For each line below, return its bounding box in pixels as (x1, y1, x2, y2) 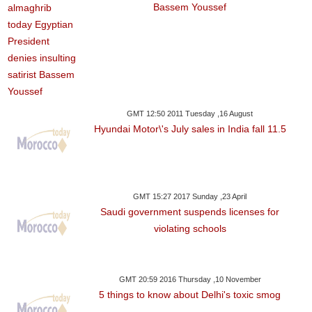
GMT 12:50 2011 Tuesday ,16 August (127, 109, 253, 118)
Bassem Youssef (153, 1, 227, 13)
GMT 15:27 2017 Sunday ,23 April (133, 192, 247, 201)
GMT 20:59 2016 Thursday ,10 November (118, 275, 261, 284)
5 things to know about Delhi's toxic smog (99, 289, 281, 301)
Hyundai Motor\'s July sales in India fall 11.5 (93, 123, 286, 135)
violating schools (153, 223, 226, 235)
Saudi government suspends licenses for (100, 206, 280, 218)
